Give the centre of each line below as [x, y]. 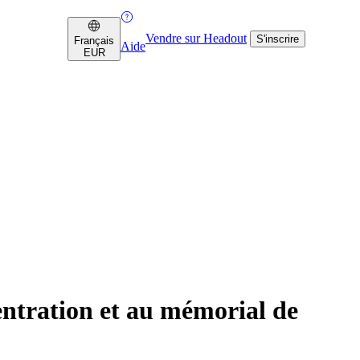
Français [94, 40]
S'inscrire [278, 39]
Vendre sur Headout [196, 38]
